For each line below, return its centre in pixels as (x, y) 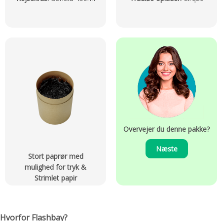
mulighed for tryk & (55, 167)
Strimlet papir (55, 178)
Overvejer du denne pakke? (166, 129)
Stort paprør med (55, 156)
